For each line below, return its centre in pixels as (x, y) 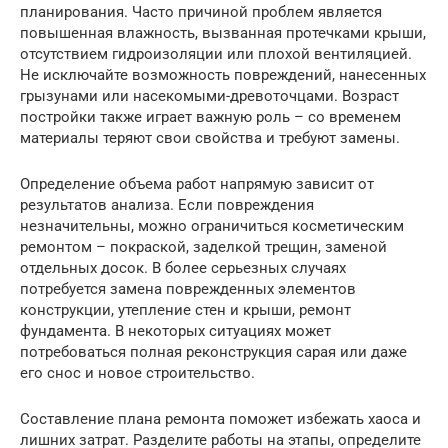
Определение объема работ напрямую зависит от (197, 184)
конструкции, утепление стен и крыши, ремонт (185, 310)
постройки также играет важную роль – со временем (210, 117)
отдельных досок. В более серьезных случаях (183, 268)
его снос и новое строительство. (137, 373)
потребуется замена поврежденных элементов (188, 289)
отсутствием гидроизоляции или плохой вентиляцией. (216, 54)
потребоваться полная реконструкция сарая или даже (213, 352)
